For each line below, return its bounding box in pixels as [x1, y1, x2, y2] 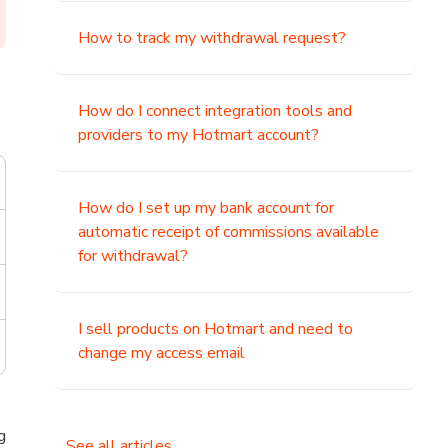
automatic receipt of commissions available [78, 221, 380, 243]
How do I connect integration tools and [78, 100, 353, 122]
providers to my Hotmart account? [78, 124, 320, 146]
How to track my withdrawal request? [78, 27, 347, 49]
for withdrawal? [78, 245, 189, 267]
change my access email [78, 342, 246, 364]
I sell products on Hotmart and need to [78, 318, 354, 340]
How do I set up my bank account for [78, 197, 335, 219]
